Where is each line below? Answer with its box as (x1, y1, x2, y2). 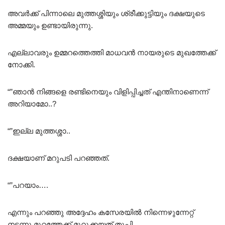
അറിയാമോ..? (8, 99, 56, 108)
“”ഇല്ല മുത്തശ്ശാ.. (8, 127, 70, 136)
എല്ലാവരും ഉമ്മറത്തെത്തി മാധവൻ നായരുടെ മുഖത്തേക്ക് (8, 48, 216, 57)
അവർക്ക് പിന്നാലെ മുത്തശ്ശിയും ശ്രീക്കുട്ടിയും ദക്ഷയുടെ (8, 9, 205, 18)
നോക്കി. (8, 60, 35, 69)
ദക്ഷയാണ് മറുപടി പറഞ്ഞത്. (8, 154, 109, 163)
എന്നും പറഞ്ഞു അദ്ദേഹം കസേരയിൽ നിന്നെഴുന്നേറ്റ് (8, 208, 194, 217)
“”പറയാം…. (8, 181, 48, 190)
